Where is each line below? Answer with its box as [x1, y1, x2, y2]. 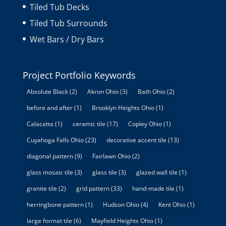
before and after [26, 103, 73, 112]
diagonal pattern [26, 151, 73, 160]
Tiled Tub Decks [29, 2, 89, 13]
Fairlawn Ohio [92, 151, 131, 160]
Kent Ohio [158, 200, 186, 209]
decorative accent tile [106, 135, 166, 144]
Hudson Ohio [102, 200, 139, 209]
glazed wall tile [136, 167, 178, 177]
